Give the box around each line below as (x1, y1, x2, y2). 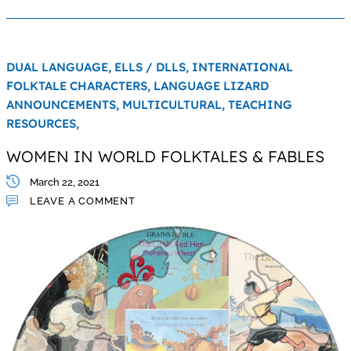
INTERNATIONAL (191, 59, 293, 74)
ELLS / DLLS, (114, 59, 192, 74)
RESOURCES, (5, 115, 79, 131)
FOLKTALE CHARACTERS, (5, 78, 154, 93)
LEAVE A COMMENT (29, 194, 136, 207)
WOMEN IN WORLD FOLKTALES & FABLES (5, 146, 324, 166)
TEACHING (227, 96, 292, 112)
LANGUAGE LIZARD (153, 78, 269, 93)
